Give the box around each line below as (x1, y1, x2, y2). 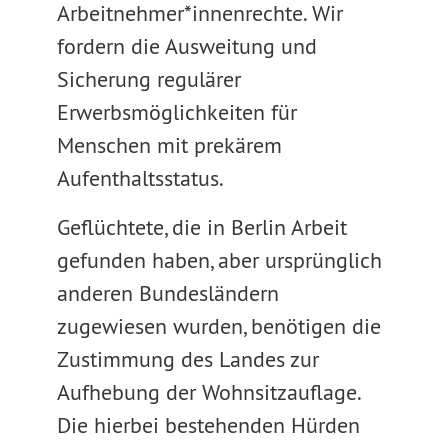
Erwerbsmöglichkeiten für (56, 98, 297, 126)
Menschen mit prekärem (56, 131, 282, 159)
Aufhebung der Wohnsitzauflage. (56, 378, 360, 406)
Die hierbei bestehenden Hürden (56, 411, 360, 439)
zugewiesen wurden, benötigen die (56, 312, 381, 340)
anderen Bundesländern (56, 279, 279, 307)
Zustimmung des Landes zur (56, 345, 319, 373)
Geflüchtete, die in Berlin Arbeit (56, 213, 347, 241)
